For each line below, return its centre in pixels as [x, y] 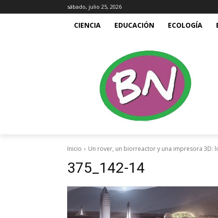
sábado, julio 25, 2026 [94, 7]
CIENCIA [87, 25]
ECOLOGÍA [185, 25]
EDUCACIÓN [134, 25]
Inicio [74, 149]
